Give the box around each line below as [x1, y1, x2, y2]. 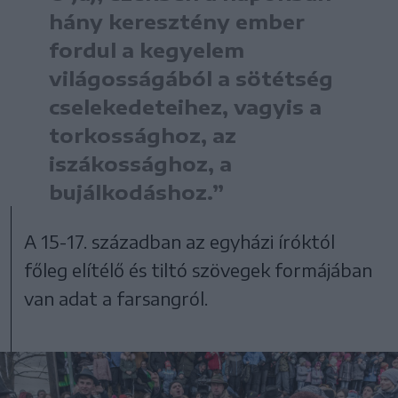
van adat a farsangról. [24, 286, 209, 309]
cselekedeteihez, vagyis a [49, 93, 322, 119]
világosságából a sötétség [49, 65, 333, 91]
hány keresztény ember [49, 8, 305, 34]
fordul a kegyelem [49, 36, 244, 62]
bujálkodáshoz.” [49, 179, 224, 204]
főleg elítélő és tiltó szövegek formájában [24, 258, 373, 281]
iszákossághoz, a [49, 150, 232, 176]
